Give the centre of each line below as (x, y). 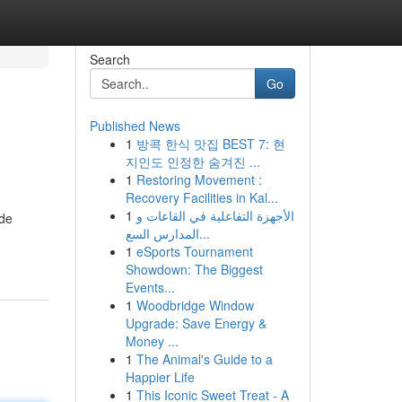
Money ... (152, 341)
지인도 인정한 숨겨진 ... (192, 162)
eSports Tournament (194, 251)
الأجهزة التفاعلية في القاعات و (215, 215)
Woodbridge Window (195, 305)
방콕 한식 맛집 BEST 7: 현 (210, 144)
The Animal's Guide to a (204, 359)
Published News (135, 126)
